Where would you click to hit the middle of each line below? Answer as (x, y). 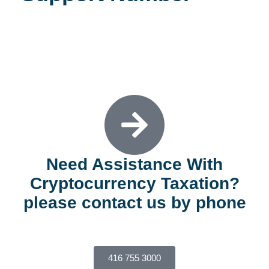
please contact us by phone (134, 202)
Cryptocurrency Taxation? (134, 183)
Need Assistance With (134, 164)
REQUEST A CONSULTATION (78, 56)
